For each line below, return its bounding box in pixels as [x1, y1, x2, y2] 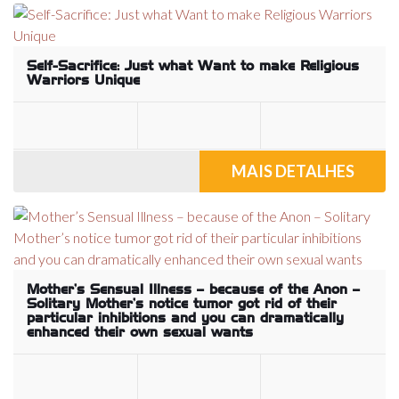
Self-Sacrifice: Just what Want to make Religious [27, 60, 359, 73]
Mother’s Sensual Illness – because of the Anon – [27, 283, 360, 297]
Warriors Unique [27, 74, 140, 87]
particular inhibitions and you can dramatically [27, 312, 344, 325]
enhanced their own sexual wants [27, 326, 253, 339]
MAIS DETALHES [231, 161, 354, 181]
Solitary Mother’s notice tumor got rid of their [27, 297, 337, 311]
